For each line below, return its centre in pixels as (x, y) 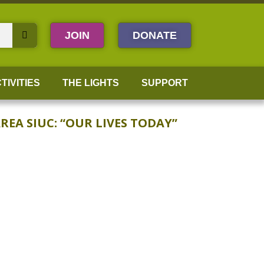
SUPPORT (164, 83)
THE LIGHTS (90, 83)
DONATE (155, 35)
